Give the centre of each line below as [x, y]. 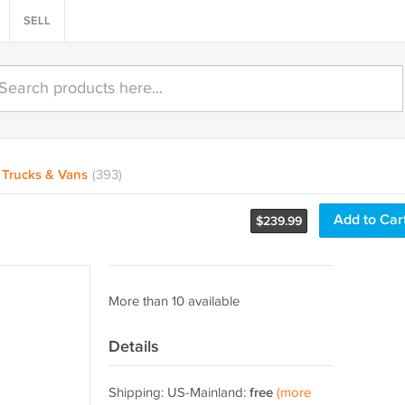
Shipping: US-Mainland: [179, 393]
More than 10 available [174, 301]
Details [133, 347]
